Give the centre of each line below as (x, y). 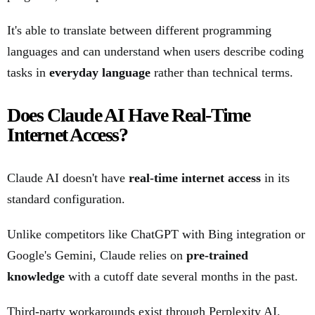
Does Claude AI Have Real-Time (129, 115)
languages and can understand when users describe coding (155, 51)
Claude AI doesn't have (68, 178)
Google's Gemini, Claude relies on (97, 255)
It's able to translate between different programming (139, 30)
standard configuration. (66, 199)
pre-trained (217, 255)
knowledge (36, 276)
